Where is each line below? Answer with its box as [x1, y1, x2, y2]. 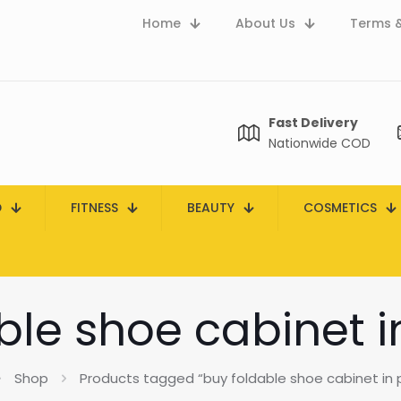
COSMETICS [303, 199, 377, 217]
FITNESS [71, 199, 118, 217]
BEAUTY [187, 199, 235, 217]
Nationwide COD [269, 134, 371, 152]
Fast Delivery [269, 114, 358, 132]
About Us [235, 14, 295, 32]
